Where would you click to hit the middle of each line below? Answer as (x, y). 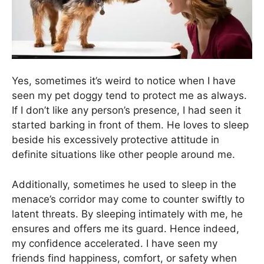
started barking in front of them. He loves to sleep (130, 125)
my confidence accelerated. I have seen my (115, 243)
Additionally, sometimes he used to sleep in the (124, 184)
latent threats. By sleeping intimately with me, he (127, 214)
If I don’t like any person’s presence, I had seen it (126, 110)
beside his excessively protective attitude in (115, 140)
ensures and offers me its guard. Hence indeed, (126, 228)
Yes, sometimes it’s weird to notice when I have (124, 81)
